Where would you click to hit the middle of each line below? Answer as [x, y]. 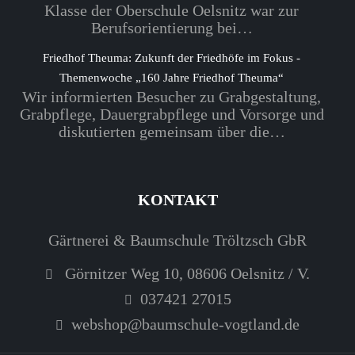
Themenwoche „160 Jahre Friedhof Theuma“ [172, 77]
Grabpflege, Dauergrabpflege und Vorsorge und [172, 114]
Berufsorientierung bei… [172, 27]
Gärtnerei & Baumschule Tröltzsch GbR [177, 240]
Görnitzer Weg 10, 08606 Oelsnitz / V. [185, 273]
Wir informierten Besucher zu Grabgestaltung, [172, 96]
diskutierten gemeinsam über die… [172, 131]
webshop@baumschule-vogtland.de [185, 324]
